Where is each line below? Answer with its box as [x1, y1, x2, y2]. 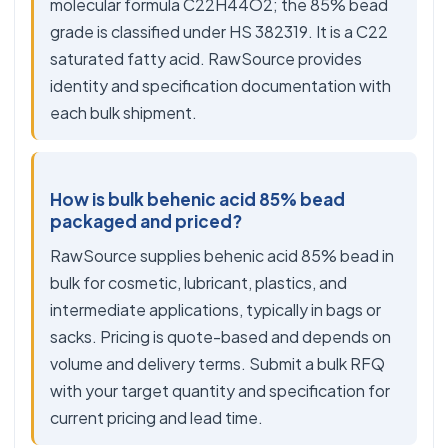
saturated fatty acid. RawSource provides [50, 48, 362, 69]
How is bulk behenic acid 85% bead [50, 188, 345, 210]
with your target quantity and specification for [50, 380, 390, 401]
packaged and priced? [50, 210, 242, 232]
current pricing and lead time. [50, 407, 263, 428]
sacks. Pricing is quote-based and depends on [50, 326, 391, 347]
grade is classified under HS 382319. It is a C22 [50, 21, 388, 42]
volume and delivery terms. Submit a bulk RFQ [50, 353, 385, 374]
